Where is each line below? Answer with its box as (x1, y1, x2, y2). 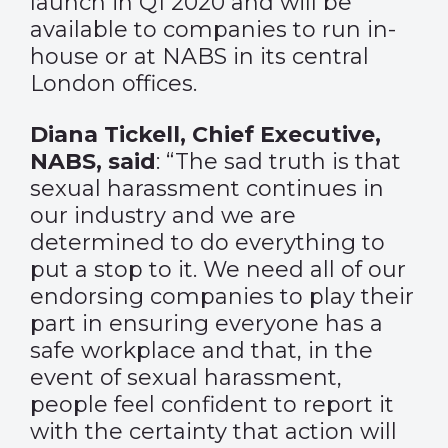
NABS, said (30, 148, 156, 175)
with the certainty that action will (30, 418, 397, 445)
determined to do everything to (30, 229, 385, 256)
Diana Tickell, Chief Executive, (30, 121, 381, 148)
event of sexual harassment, (30, 364, 342, 391)
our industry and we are (30, 202, 296, 229)
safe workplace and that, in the (30, 337, 373, 364)
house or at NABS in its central (30, 43, 369, 70)
